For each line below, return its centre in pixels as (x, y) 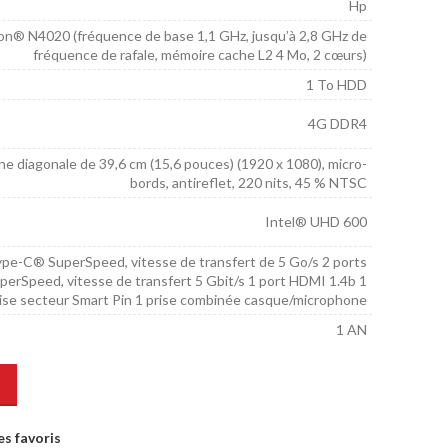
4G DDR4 (337, 123)
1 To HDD (336, 84)
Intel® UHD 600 (316, 221)
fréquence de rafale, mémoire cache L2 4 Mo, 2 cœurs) (200, 54)
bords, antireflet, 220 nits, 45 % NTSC (248, 182)
